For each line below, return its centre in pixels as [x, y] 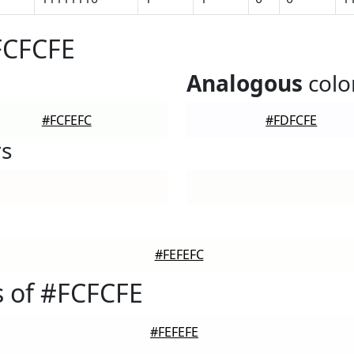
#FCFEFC [66, 120]
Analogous [245, 83]
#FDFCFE [292, 120]
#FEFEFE [174, 332]
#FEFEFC [179, 254]
